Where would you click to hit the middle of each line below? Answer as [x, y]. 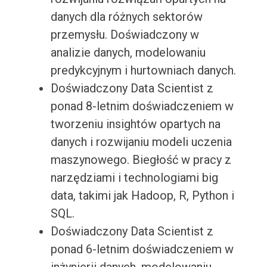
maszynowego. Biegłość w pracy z [141, 160]
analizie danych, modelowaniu [128, 53]
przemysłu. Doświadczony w [125, 35]
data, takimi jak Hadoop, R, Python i [142, 196]
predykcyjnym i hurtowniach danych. [143, 71]
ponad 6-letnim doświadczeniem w [142, 249]
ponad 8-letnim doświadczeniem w [142, 106]
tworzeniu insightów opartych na [135, 124]
